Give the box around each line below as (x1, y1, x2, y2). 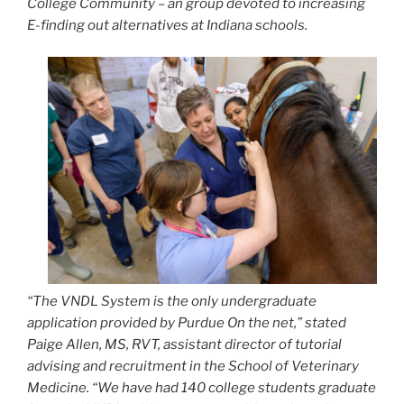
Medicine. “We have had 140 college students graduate (27, 379, 376, 396)
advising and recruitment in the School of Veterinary (27, 357, 359, 374)
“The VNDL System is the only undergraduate (27, 292, 317, 309)
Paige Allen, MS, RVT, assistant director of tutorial (27, 335, 342, 353)
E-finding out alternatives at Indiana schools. (27, 17, 308, 34)
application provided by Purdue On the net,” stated (27, 314, 346, 331)
